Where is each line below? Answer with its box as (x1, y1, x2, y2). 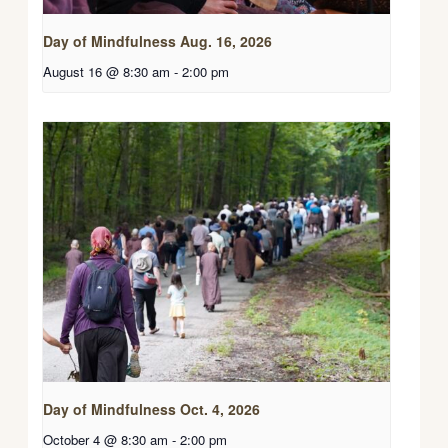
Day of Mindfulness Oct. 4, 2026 (43, 398, 261, 419)
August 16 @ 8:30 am (43, 61, 171, 81)
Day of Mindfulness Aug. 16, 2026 (43, 30, 273, 51)
